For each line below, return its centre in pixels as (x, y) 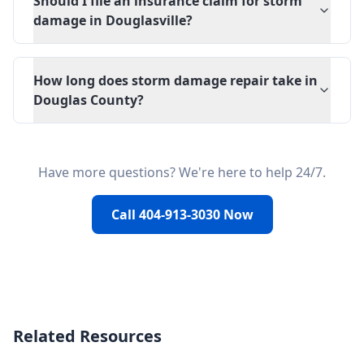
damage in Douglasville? (113, 20)
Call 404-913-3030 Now (182, 214)
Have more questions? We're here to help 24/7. (182, 172)
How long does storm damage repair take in (175, 80)
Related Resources (87, 336)
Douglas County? (89, 100)
